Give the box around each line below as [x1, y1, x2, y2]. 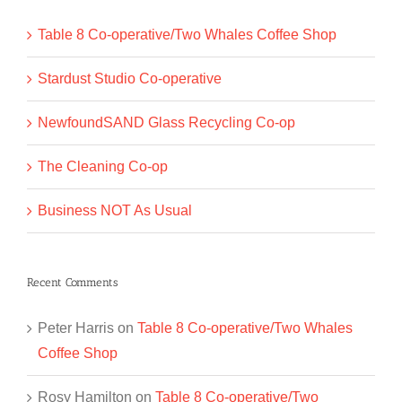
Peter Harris [38, 320, 114, 336]
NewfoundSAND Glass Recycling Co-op [38, 114, 295, 130]
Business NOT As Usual [38, 202, 192, 218]
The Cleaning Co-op [38, 158, 168, 174]
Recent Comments [27, 275, 118, 289]
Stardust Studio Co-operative [38, 70, 222, 86]
